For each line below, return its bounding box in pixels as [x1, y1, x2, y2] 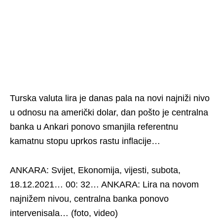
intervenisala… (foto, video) [10, 208, 118, 218]
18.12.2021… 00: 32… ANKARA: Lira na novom [10, 180, 199, 189]
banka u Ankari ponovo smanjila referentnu [10, 122, 178, 132]
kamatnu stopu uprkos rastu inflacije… [10, 136, 160, 146]
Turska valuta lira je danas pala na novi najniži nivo [10, 93, 210, 103]
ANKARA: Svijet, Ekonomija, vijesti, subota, [10, 165, 181, 175]
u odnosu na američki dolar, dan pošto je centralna [10, 108, 208, 117]
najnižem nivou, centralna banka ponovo [10, 194, 169, 204]
